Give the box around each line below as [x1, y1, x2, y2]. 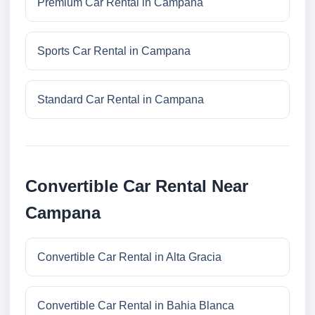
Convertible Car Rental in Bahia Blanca [37, 300, 234, 312]
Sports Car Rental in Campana [37, 45, 191, 58]
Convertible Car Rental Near [25, 176, 248, 196]
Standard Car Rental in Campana [37, 94, 204, 106]
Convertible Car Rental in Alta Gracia [37, 251, 221, 264]
